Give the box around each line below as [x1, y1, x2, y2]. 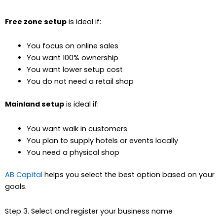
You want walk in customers [26, 123, 127, 134]
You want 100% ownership [26, 53, 118, 63]
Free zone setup [5, 16, 67, 27]
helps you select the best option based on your [42, 170, 215, 180]
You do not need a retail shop [26, 76, 134, 87]
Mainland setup [5, 99, 64, 109]
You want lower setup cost [26, 65, 123, 75]
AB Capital [5, 170, 42, 180]
